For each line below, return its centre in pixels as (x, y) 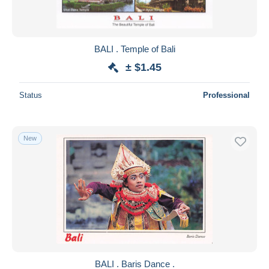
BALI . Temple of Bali (134, 49)
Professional (226, 95)
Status (31, 95)
